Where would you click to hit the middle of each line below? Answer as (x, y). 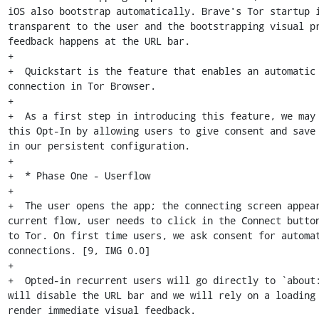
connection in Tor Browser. (82, 86)
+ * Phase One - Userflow (79, 176)
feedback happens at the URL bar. (99, 41)
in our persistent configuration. (99, 146)
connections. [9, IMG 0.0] (79, 250)
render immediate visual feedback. (101, 310)
